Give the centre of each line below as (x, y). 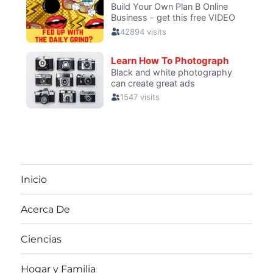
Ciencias (41, 239)
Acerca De (46, 209)
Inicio (34, 179)
